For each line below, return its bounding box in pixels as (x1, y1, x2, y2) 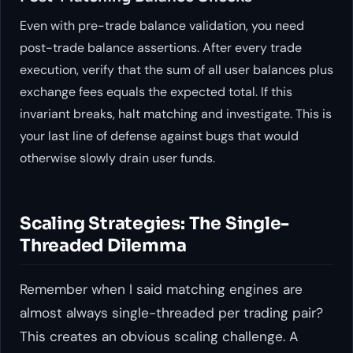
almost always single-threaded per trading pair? (20, 304, 323, 322)
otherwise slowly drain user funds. (20, 149, 215, 166)
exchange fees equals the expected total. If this (20, 83, 292, 100)
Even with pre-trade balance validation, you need (20, 17, 304, 34)
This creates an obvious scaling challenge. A (20, 328, 298, 346)
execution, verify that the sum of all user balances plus (20, 61, 333, 78)
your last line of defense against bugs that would (20, 127, 299, 144)
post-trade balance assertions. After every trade (20, 39, 302, 56)
